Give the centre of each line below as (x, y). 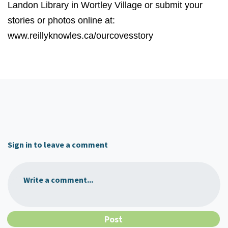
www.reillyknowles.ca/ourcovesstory (80, 36)
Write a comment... (58, 180)
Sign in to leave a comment (58, 145)
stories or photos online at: (61, 20)
